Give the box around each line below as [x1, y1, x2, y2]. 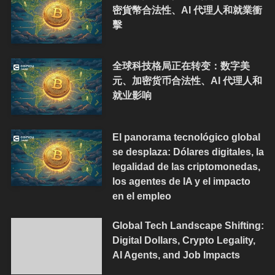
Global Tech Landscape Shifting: [112, 220, 264, 231]
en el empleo [112, 190, 171, 202]
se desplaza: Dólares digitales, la [112, 146, 264, 158]
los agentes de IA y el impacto [112, 176, 250, 187]
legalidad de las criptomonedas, [112, 161, 260, 172]
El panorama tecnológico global [112, 131, 260, 143]
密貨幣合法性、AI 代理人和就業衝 [112, 4, 262, 15]
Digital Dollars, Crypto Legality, [112, 234, 255, 246]
